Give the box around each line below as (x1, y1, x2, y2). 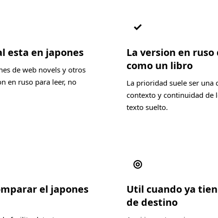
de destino (127, 195, 178, 209)
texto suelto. (127, 102, 168, 112)
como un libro (127, 58, 193, 72)
